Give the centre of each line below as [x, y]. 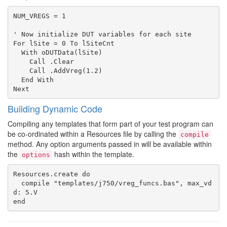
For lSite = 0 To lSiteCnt [64, 43]
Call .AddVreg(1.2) [21, 70]
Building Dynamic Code [55, 108]
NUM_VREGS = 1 [39, 16]
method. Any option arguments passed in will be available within [110, 144]
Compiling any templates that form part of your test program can [110, 124]
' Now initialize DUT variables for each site [102, 34]
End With [17, 80]
